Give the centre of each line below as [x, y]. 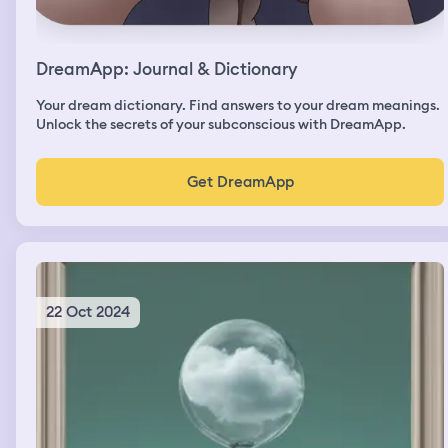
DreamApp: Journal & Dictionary [166, 68]
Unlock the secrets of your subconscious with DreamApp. [221, 123]
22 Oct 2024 [88, 311]
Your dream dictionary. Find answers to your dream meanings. [238, 104]
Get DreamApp [240, 181]
